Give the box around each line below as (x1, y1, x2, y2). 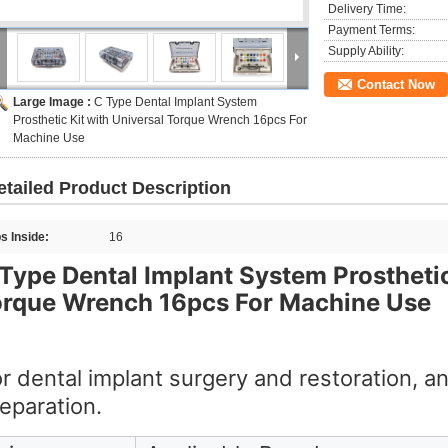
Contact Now (357, 77, 435, 92)
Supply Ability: (328, 44, 404, 58)
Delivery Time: (328, 2, 406, 16)
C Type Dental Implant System (94, 95, 257, 109)
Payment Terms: (328, 23, 415, 37)
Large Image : (13, 95, 94, 109)
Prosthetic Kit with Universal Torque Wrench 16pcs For (13, 113, 307, 127)
